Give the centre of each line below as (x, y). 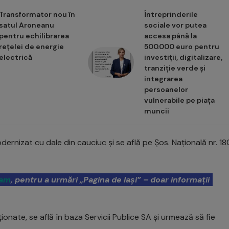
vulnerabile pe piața (179, 100)
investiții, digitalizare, (183, 57)
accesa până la (170, 36)
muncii (156, 111)
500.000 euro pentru (181, 46)
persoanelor (166, 89)
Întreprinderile (171, 14)
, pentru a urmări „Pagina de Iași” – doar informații (110, 179)
